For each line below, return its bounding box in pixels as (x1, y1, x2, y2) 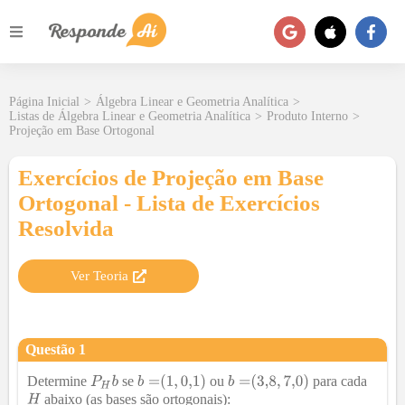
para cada (309, 372, 368, 389)
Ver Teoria (71, 268, 128, 283)
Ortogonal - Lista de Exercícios (18, 191, 320, 215)
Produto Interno (267, 109, 348, 123)
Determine (27, 372, 90, 389)
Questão (25, 342, 79, 357)
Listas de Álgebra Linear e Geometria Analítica (9, 109, 250, 123)
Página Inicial (9, 95, 80, 108)
